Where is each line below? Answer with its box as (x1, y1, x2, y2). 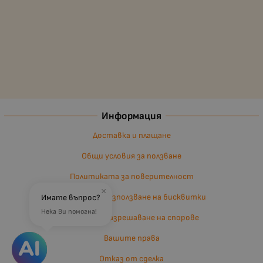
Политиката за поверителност (69, 171, 194, 182)
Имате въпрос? (41, 193, 100, 203)
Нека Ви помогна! (41, 207, 97, 216)
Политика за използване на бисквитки (57, 192, 206, 203)
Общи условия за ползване (82, 151, 181, 161)
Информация (102, 110, 161, 123)
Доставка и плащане (92, 130, 171, 141)
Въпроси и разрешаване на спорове (64, 213, 199, 223)
